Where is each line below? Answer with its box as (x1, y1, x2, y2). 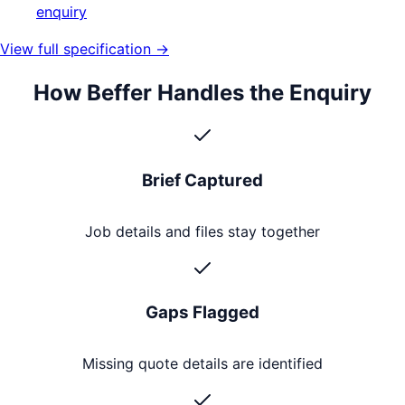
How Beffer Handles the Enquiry (33, 80, 372, 107)
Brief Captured (142, 169, 263, 191)
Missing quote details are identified (82, 354, 323, 373)
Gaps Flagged (146, 302, 259, 324)
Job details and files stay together (85, 221, 320, 240)
